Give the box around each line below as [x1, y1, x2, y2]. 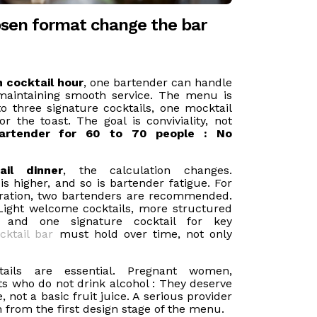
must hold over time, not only [53, 227, 233, 241]
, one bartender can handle [83, 76, 232, 89]
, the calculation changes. [63, 163, 233, 177]
